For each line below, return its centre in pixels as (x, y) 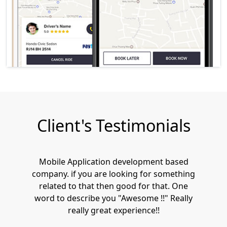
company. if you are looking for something (113, 174)
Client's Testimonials (113, 125)
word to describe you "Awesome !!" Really (113, 198)
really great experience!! (113, 210)
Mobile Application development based (113, 161)
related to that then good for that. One (113, 186)
